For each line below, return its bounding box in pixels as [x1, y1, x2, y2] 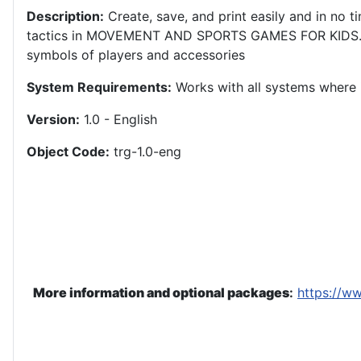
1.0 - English [80, 111, 157, 128]
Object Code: [27, 143, 110, 160]
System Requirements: [27, 79, 172, 96]
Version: [27, 111, 80, 128]
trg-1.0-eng [110, 143, 181, 160]
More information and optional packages [33, 284, 289, 301]
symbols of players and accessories [27, 47, 245, 64]
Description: [27, 8, 104, 25]
